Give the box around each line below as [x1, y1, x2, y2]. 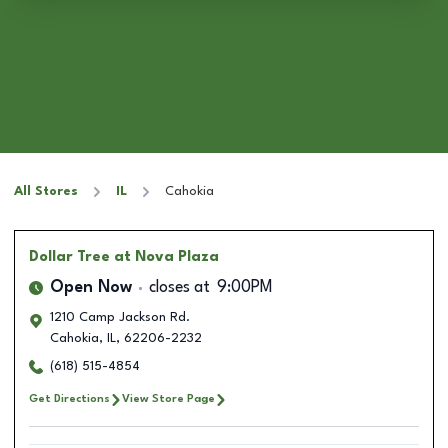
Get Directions [29, 393, 110, 405]
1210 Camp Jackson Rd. [50, 311, 190, 324]
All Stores [14, 185, 78, 198]
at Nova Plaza [114, 250, 219, 264]
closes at [149, 280, 210, 296]
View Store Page [122, 393, 215, 405]
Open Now [50, 280, 132, 296]
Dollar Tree [29, 250, 110, 264]
